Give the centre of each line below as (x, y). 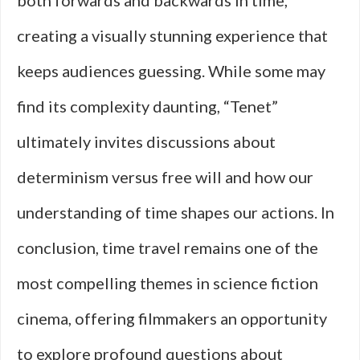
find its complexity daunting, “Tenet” (147, 106)
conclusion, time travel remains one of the (168, 247)
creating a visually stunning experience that (172, 35)
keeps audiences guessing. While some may (171, 71)
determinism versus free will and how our (165, 177)
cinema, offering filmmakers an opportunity (172, 318)
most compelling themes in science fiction (168, 283)
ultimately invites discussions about (146, 141)
